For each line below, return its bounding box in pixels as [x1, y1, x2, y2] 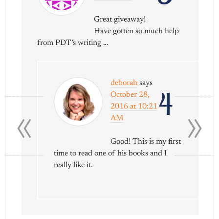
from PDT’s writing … [37, 39, 109, 47]
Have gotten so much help [94, 27, 179, 35]
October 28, [110, 90, 150, 99]
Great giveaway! [94, 15, 146, 23]
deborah [110, 79, 138, 87]
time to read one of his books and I [54, 149, 167, 157]
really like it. [54, 161, 93, 169]
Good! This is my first [110, 137, 181, 146]
